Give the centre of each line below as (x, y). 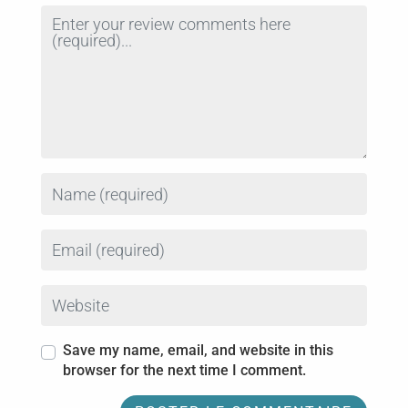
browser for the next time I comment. (184, 371)
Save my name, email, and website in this (198, 351)
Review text (77, 15)
